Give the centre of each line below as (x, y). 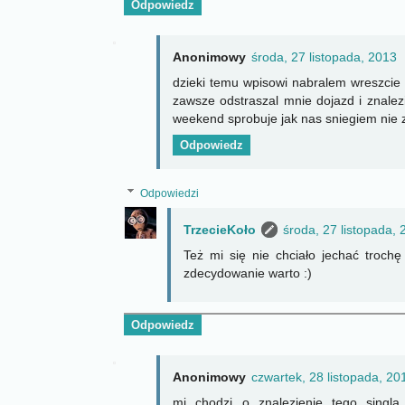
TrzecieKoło (220, 230)
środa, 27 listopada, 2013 (324, 57)
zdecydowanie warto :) (248, 273)
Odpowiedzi (170, 194)
